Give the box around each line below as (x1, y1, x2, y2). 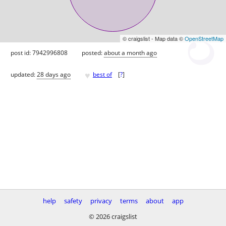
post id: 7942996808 (11, 48, 68, 57)
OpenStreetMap (185, 34, 223, 42)
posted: (82, 48, 104, 57)
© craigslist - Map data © (123, 34, 185, 42)
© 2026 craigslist (89, 212, 137, 221)
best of (93, 70, 112, 79)
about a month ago (104, 48, 157, 57)
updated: (11, 70, 37, 79)
